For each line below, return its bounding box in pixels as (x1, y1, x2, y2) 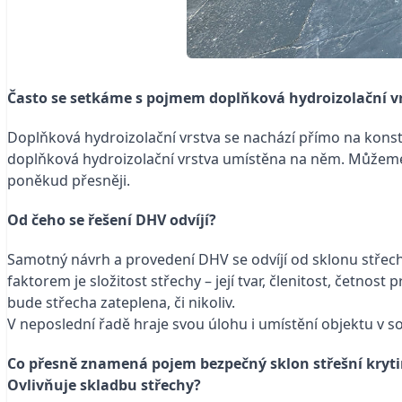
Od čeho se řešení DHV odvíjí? (7, 210, 216, 230)
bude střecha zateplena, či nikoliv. (7, 293, 235, 312)
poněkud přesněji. (7, 170, 130, 190)
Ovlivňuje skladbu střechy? (7, 375, 201, 395)
